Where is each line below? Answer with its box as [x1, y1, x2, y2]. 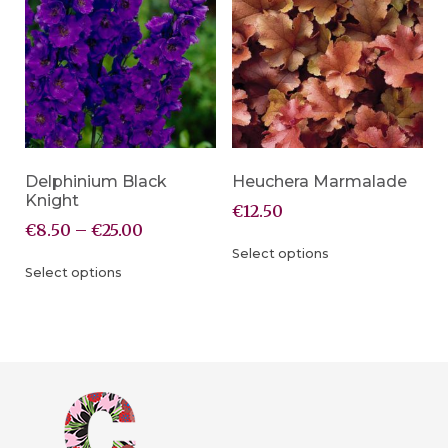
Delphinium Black [25, 171, 167, 191]
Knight [25, 190, 79, 210]
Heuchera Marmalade [231, 171, 407, 191]
